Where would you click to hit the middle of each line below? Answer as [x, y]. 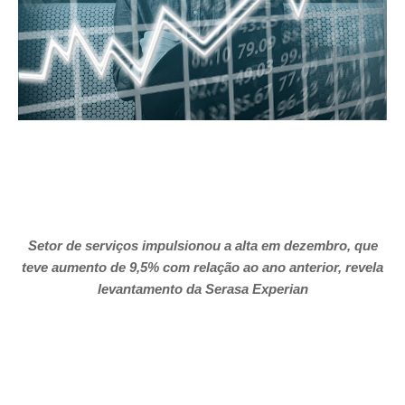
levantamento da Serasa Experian [202, 288]
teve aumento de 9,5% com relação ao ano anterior [180, 267]
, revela [361, 267]
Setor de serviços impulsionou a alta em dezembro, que [202, 245]
